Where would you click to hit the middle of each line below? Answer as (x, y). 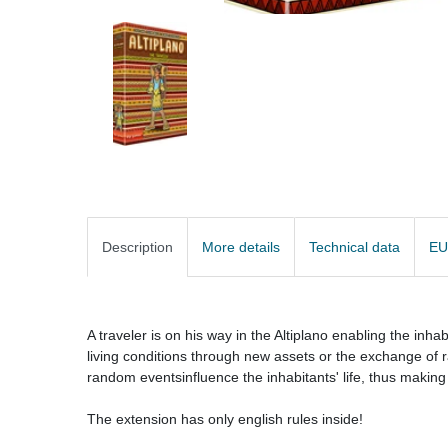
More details (241, 246)
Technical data (354, 246)
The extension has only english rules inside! (225, 418)
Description (137, 246)
